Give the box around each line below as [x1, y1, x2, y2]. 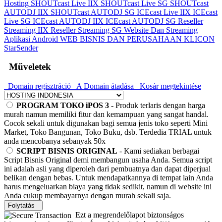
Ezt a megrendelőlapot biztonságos [71, 210, 184, 219]
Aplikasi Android [4, 34, 60, 43]
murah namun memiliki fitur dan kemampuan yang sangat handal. [4, 110, 209, 118]
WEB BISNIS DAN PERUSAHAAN [60, 34, 184, 43]
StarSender [4, 43, 38, 52]
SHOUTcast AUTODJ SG [51, 7, 137, 16]
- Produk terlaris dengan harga [109, 101, 205, 110]
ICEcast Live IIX [137, 7, 193, 16]
